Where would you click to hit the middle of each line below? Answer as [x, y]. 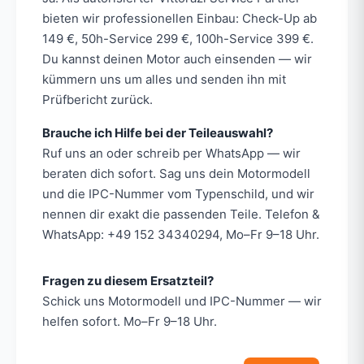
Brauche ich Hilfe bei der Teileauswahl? [158, 132]
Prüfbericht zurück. [97, 99]
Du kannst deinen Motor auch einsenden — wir [177, 58]
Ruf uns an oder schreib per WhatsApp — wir [171, 153]
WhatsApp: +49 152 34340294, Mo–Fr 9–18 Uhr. [181, 234]
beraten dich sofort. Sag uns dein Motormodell [176, 173]
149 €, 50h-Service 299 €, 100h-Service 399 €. [178, 38]
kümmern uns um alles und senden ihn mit [164, 79]
